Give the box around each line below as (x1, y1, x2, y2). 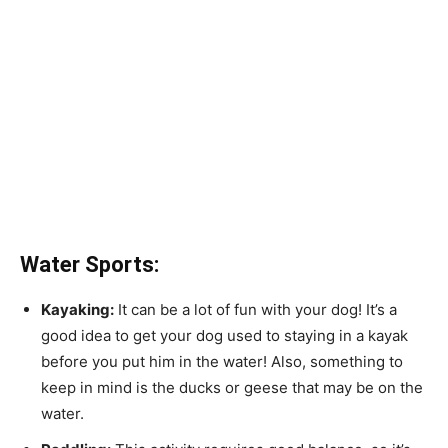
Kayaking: (41, 299, 114, 319)
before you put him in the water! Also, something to (41, 351, 403, 371)
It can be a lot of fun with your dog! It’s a (114, 299, 397, 319)
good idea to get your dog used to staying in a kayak (41, 325, 408, 345)
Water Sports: (20, 251, 159, 277)
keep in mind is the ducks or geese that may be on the (41, 377, 423, 397)
